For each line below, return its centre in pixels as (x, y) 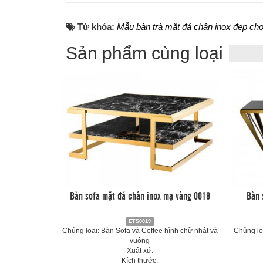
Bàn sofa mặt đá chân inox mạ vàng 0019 (140, 195)
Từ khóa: (97, 27)
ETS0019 (140, 221)
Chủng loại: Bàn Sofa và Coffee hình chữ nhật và (140, 231)
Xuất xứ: (140, 251)
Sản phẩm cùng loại (144, 53)
